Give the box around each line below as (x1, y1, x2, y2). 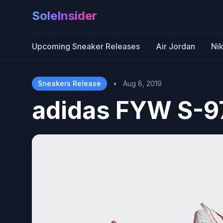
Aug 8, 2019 (123, 79, 162, 88)
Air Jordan (156, 41, 195, 51)
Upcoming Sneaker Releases (32, 41, 140, 51)
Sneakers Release (38, 79, 101, 88)
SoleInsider (32, 8, 97, 23)
